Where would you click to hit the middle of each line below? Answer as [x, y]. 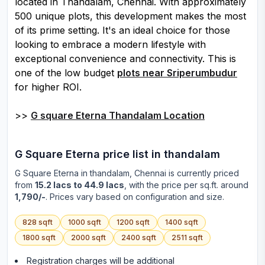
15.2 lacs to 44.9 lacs [80, 185]
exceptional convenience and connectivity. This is [125, 59]
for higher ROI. [48, 87]
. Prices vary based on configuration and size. [135, 197]
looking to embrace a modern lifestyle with [110, 44]
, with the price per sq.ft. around [186, 185]
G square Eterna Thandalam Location [118, 115]
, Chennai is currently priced [184, 173]
